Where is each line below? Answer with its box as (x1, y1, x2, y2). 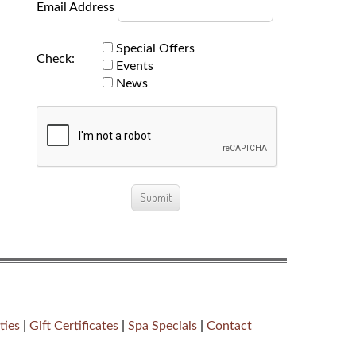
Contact (207, 319, 252, 332)
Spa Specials (128, 319, 197, 332)
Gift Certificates (29, 319, 118, 332)
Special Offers (112, 41, 195, 55)
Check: (37, 52, 75, 65)
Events (112, 59, 153, 72)
